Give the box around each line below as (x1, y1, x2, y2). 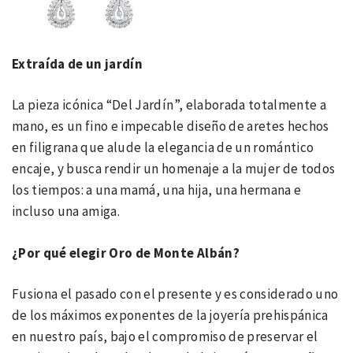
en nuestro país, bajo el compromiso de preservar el (12, 328, 318, 345)
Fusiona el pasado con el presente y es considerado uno (12, 285, 339, 303)
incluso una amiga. (12, 203, 121, 220)
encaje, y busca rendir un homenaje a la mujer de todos (12, 160, 336, 177)
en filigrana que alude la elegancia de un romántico (12, 139, 314, 156)
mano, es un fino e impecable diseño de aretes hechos (12, 117, 329, 135)
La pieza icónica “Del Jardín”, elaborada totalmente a (12, 96, 327, 113)
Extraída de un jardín (12, 54, 143, 72)
